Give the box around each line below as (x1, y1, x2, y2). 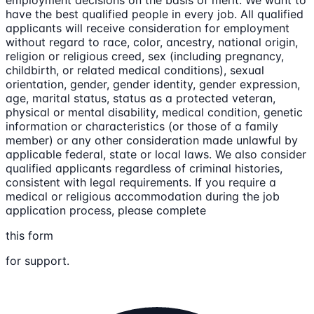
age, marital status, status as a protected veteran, (6, 91, 275, 106)
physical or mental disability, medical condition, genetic (6, 105, 303, 120)
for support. (6, 254, 69, 268)
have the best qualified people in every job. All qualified (6, 7, 303, 22)
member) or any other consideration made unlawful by (6, 133, 298, 148)
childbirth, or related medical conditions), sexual (6, 63, 264, 78)
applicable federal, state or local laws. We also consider (6, 147, 306, 162)
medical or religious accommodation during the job (6, 189, 280, 204)
